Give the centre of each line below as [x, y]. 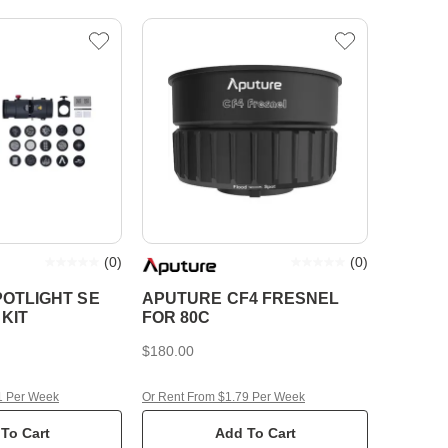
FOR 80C [176, 317]
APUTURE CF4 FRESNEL [241, 298]
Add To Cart [255, 433]
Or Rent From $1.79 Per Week [223, 397]
